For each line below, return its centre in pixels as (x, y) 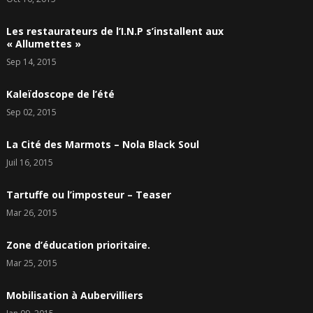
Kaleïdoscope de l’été (60, 94)
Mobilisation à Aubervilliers (74, 296)
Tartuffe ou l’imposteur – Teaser (88, 195)
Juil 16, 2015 (29, 163)
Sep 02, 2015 (31, 112)
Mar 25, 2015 (31, 263)
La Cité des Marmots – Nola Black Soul (102, 145)
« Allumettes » (43, 44)
